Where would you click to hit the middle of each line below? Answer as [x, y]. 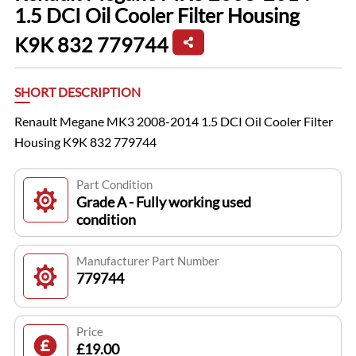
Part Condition [114, 185]
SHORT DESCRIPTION [77, 92]
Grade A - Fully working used [163, 202]
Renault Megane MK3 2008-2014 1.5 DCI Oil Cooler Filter [173, 122]
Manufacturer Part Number [147, 261]
